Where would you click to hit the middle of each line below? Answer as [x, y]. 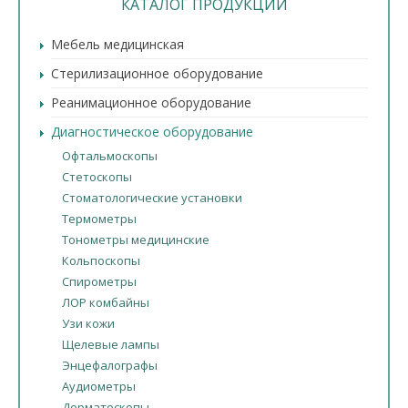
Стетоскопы [97, 177]
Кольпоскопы [101, 260]
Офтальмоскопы [110, 156]
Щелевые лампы [111, 344]
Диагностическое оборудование [152, 132]
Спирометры [99, 281]
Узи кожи [88, 323]
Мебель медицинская [117, 44]
